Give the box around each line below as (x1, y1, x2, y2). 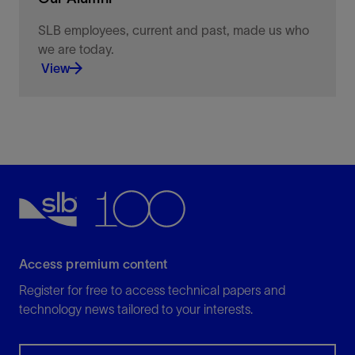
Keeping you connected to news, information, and (38, 118, 313, 133)
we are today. (38, 42, 114, 57)
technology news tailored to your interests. (19, 302, 253, 317)
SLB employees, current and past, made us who (38, 23, 309, 38)
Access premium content (19, 257, 168, 272)
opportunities (38, 137, 110, 152)
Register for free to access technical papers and (19, 283, 285, 298)
